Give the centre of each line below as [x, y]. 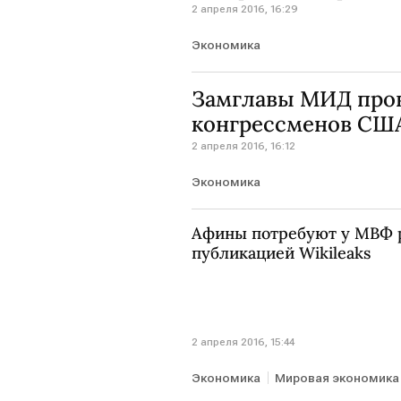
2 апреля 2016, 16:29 [245, 9]
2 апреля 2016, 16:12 [243, 146]
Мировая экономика [337, 377]
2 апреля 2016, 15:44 [243, 341]
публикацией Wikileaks [281, 253]
